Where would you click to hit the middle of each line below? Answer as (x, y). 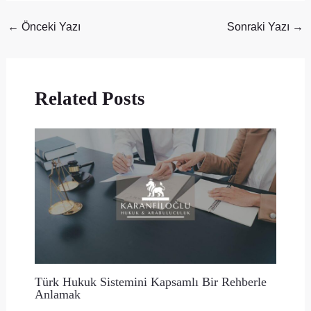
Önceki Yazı (49, 27)
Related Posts (90, 98)
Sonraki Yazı (260, 27)
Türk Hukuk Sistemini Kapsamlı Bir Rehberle (150, 281)
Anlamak (57, 294)
